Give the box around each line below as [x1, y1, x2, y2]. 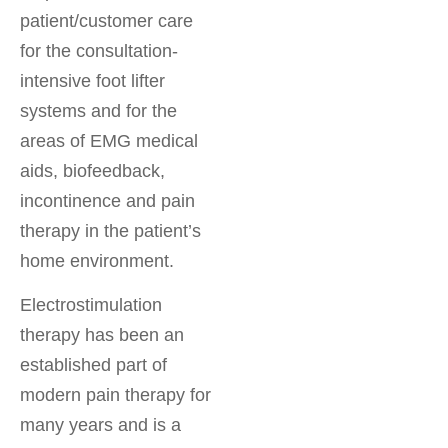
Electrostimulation [20, 295, 162, 316]
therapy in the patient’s [20, 220, 201, 241]
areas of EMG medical [20, 130, 198, 151]
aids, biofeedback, [20, 160, 165, 181]
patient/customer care [20, 10, 193, 31]
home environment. [20, 250, 174, 271]
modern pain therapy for [20, 385, 211, 406]
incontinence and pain [20, 190, 195, 211]
